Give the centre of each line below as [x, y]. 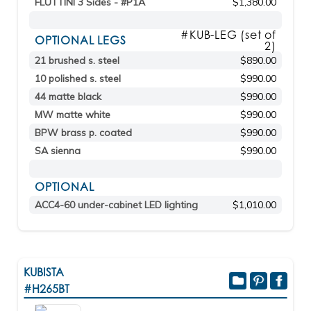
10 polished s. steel [78, 78]
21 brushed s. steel [77, 60]
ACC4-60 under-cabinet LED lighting [116, 205]
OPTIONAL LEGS [81, 40]
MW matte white [73, 115]
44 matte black [68, 96]
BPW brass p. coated [83, 133]
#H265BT [47, 289]
